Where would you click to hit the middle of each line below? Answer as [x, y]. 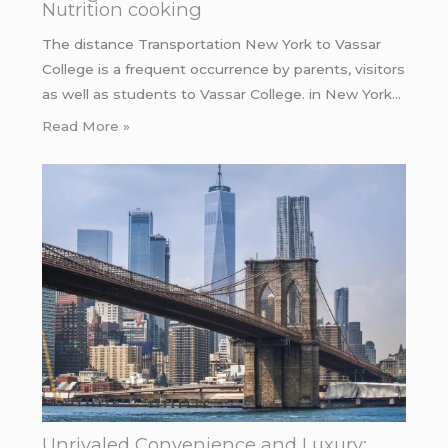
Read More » [85, 125]
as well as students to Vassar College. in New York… [221, 94]
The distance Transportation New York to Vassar [211, 44]
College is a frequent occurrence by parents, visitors [223, 69]
